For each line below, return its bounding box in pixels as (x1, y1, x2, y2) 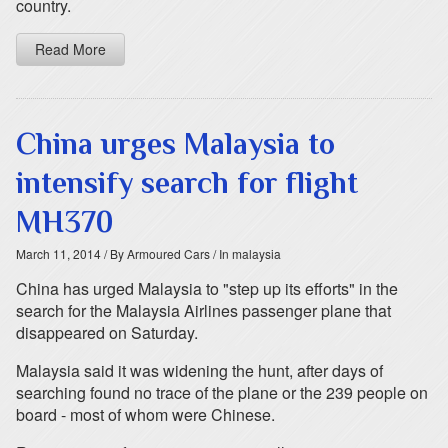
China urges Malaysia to (16, 127, 335, 161)
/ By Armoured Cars (101, 245, 210, 262)
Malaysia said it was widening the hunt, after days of (16, 359, 383, 382)
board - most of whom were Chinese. (16, 403, 275, 426)
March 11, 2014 (16, 245, 101, 262)
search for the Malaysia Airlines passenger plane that (16, 299, 391, 322)
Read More (35, 39, 106, 59)
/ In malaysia (210, 245, 281, 262)
